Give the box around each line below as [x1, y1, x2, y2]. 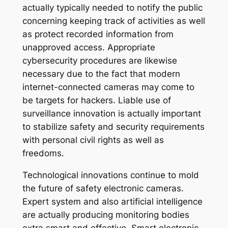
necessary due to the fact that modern [22, 69, 180, 79]
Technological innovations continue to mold [22, 170, 199, 181]
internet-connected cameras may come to [22, 82, 194, 93]
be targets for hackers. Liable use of [22, 95, 171, 106]
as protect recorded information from [22, 29, 174, 40]
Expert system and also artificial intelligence [22, 196, 203, 207]
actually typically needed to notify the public [22, 3, 203, 13]
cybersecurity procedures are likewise [22, 55, 177, 66]
